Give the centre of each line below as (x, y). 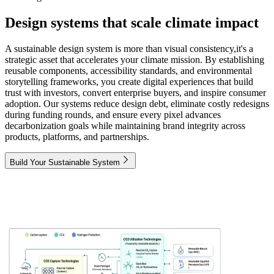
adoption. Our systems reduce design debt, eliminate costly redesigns (137, 104)
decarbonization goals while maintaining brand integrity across (125, 126)
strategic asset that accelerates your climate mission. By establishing (135, 60)
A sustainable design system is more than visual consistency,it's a (129, 49)
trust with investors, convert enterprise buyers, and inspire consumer (135, 93)
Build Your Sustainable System (65, 163)
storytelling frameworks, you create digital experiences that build (129, 82)
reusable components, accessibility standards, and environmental (128, 71)
